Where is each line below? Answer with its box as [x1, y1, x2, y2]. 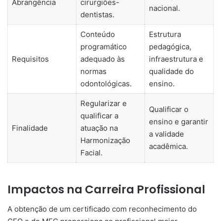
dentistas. [80, 10, 114, 20]
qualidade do [148, 67, 194, 76]
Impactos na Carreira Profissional [7, 181, 205, 197]
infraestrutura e [148, 54, 203, 64]
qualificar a [80, 111, 118, 121]
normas [80, 67, 107, 76]
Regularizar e [80, 99, 127, 109]
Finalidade [11, 123, 48, 133]
